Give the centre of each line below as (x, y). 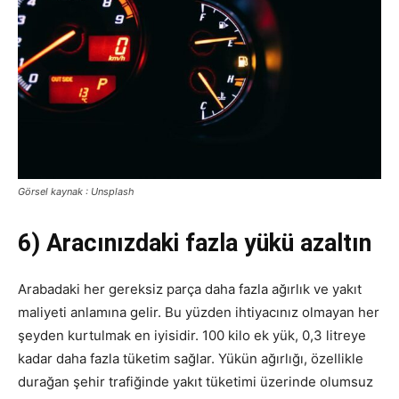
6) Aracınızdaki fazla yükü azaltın (195, 243)
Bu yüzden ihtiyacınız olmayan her (272, 312)
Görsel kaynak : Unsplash (76, 191)
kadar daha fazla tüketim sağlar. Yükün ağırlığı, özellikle (191, 358)
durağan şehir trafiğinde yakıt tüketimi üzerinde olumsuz (195, 382)
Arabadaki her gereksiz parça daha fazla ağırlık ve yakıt (190, 289)
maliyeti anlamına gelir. (91, 312)
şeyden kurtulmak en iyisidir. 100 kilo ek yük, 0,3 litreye (192, 335)
